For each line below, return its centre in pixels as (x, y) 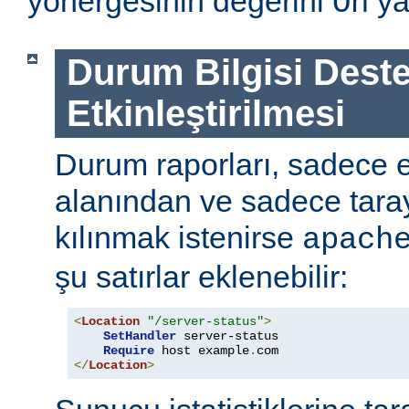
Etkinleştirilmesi (205, 114)
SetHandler (140, 336)
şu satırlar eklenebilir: (201, 276)
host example (202, 350)
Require (129, 350)
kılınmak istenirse (178, 237)
